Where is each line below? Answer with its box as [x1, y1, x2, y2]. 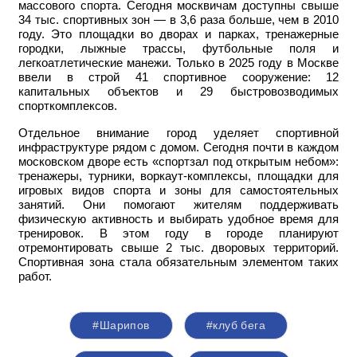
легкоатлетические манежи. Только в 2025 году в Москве [18, 57, 339, 70]
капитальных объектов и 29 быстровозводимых [18, 85, 339, 99]
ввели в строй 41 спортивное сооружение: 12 [18, 71, 339, 84]
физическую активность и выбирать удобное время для [18, 213, 339, 226]
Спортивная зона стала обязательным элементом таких [18, 256, 339, 269]
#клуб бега [206, 319, 266, 332]
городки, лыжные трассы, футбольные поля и [18, 42, 339, 56]
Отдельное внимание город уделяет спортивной [18, 127, 339, 140]
